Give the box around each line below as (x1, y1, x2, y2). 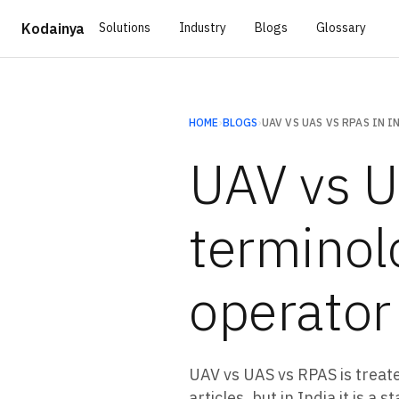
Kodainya (21, 20, 85, 37)
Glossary (316, 19, 367, 36)
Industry (179, 19, 227, 36)
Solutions (99, 19, 151, 36)
